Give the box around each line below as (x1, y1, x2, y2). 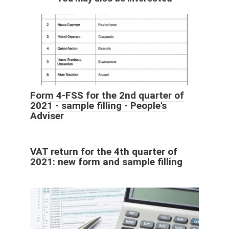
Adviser (30, 109, 64, 122)
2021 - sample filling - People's (30, 99, 167, 111)
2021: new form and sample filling (30, 155, 182, 168)
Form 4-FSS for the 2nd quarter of (30, 89, 184, 101)
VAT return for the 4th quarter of (30, 145, 177, 157)
